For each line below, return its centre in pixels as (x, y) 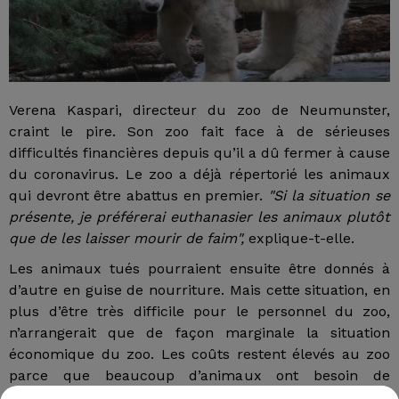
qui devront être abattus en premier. (138, 196)
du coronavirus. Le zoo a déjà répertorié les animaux (199, 175)
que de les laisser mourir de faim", (126, 239)
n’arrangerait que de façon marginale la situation (199, 333)
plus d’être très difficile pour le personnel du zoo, (199, 312)
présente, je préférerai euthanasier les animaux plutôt (199, 217)
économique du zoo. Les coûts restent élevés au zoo (199, 354)
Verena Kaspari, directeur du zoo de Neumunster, (199, 110)
